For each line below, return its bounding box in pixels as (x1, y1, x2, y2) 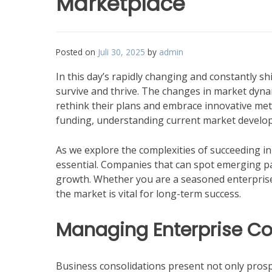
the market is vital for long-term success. (56, 187, 241, 200)
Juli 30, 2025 (98, 46, 145, 58)
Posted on (56, 46, 98, 58)
